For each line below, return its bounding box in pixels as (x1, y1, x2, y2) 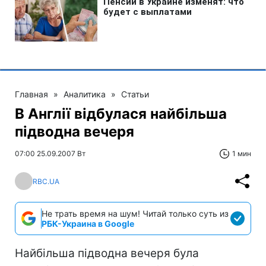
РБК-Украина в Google (42, 218, 134, 229)
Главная (15, 89, 48, 99)
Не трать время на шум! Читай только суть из (42, 208, 229, 218)
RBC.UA (33, 176, 59, 186)
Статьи (121, 89, 149, 99)
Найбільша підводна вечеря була (15, 246, 199, 260)
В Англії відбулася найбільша (15, 105, 227, 122)
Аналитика (64, 89, 106, 99)
